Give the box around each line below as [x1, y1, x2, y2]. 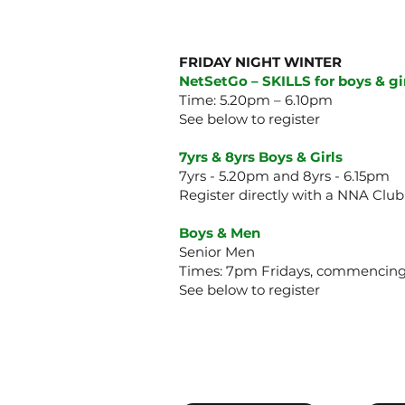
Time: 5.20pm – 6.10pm [178, 90, 333, 108]
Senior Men [178, 242, 255, 260]
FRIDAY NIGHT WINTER [178, 52, 342, 71]
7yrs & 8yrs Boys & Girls [178, 147, 343, 165]
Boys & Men [178, 223, 260, 241]
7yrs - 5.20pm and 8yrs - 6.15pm [178, 166, 390, 184]
